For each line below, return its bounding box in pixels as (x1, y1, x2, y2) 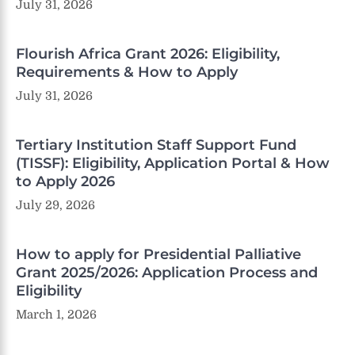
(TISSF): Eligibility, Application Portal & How (16, 154, 330, 172)
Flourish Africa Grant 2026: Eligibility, (16, 44, 280, 63)
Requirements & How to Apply (16, 63, 238, 81)
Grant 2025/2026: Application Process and (16, 263, 318, 281)
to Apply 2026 (16, 172, 115, 190)
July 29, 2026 (16, 197, 95, 212)
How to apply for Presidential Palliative (16, 245, 301, 263)
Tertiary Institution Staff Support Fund (16, 136, 296, 154)
